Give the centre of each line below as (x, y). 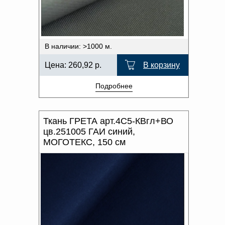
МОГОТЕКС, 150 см (84, 142)
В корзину (161, 65)
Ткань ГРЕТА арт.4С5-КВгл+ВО (108, 121)
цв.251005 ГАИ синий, (89, 132)
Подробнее (114, 86)
